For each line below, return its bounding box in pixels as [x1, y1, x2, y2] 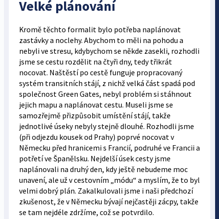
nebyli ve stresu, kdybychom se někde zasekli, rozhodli [19, 46, 199, 56]
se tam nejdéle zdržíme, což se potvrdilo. [19, 207, 154, 217]
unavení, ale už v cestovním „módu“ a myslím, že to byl [19, 175, 200, 185]
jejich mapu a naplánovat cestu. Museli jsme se [19, 100, 173, 109]
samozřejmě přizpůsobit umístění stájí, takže [19, 110, 171, 120]
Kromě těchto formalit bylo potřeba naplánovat [19, 24, 181, 34]
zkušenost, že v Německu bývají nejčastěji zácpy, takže [19, 197, 198, 206]
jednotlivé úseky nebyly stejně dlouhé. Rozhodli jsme [19, 121, 194, 131]
